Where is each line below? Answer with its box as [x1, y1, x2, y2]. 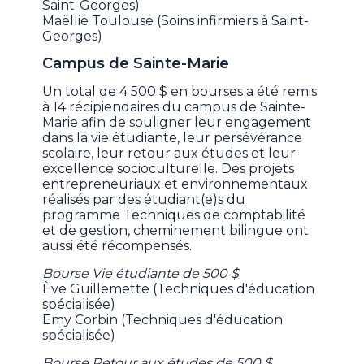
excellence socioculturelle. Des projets [42, 160, 295, 176]
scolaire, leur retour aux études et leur [42, 145, 297, 161]
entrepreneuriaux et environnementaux [42, 175, 309, 192]
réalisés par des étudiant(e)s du [42, 191, 246, 207]
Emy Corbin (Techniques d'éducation [42, 311, 284, 327]
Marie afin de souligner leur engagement [42, 114, 312, 130]
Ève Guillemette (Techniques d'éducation [42, 280, 315, 297]
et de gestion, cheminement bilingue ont [42, 222, 310, 238]
